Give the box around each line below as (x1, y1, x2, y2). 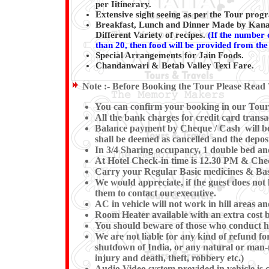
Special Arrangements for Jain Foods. (95, 50, 244, 61)
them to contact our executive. (94, 188, 216, 199)
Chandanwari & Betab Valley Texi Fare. (95, 61, 254, 71)
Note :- (82, 81, 110, 92)
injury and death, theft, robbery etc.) (94, 253, 244, 264)
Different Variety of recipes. (95, 30, 208, 40)
